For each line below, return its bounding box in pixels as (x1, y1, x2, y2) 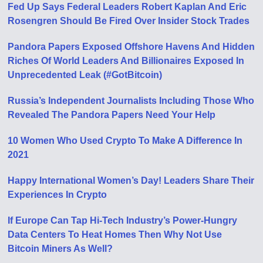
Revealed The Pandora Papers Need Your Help (8, 109, 216, 120)
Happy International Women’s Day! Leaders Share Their (8, 175, 255, 186)
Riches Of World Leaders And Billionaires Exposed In (8, 55, 245, 66)
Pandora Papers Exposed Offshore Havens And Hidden (8, 41, 255, 52)
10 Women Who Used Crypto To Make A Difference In (8, 135, 243, 146)
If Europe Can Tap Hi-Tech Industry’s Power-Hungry (8, 215, 238, 225)
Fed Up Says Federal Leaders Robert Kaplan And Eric (8, 1, 247, 12)
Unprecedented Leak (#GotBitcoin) (8, 69, 163, 80)
